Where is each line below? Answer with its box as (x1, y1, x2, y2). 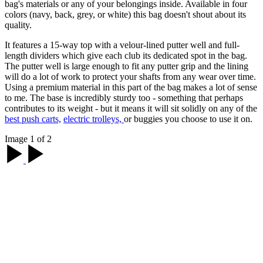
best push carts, (5, 113, 61, 124)
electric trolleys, (63, 113, 124, 124)
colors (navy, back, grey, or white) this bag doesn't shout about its (5, 9, 246, 19)
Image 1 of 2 (5, 133, 52, 144)
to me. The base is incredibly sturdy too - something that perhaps (5, 92, 243, 103)
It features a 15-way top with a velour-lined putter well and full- (5, 39, 240, 50)
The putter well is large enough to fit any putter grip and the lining (5, 60, 248, 71)
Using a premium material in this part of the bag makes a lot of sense (5, 82, 257, 92)
